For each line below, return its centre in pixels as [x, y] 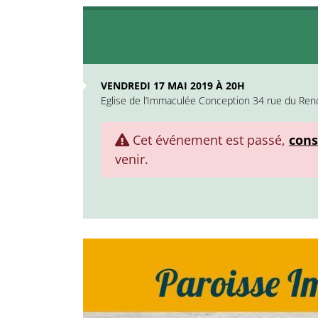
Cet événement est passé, [209, 140]
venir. [132, 159]
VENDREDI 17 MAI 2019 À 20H [173, 86]
